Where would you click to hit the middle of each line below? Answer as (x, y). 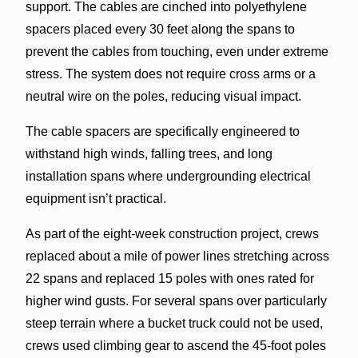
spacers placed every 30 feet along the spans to (160, 29)
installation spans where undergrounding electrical (168, 176)
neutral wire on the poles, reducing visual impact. (163, 96)
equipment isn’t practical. (95, 198)
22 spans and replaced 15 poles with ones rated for (169, 278)
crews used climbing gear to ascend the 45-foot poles (175, 345)
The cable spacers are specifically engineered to (162, 131)
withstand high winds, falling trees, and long (149, 153)
